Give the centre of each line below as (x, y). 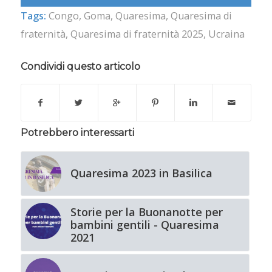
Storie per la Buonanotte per (146, 212)
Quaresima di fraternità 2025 (137, 34)
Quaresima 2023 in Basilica (141, 173)
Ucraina (226, 34)
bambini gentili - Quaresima (144, 225)
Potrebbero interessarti (77, 133)
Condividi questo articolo (80, 67)
